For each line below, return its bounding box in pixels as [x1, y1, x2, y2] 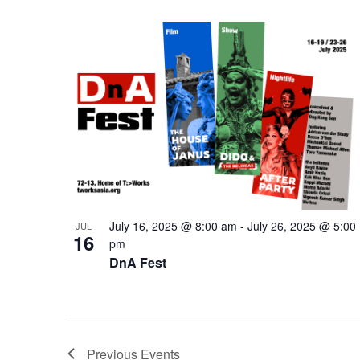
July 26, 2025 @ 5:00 [247, 217, 356, 234]
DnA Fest [109, 252, 166, 272]
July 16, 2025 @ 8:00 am [109, 217, 237, 234]
